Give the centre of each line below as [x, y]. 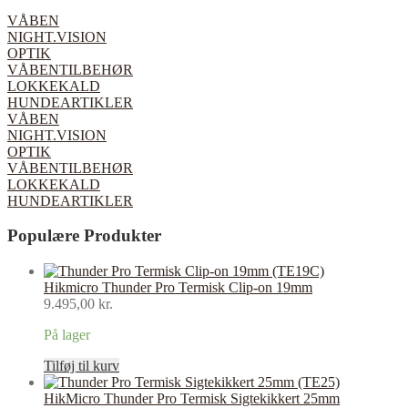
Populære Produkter [84, 236]
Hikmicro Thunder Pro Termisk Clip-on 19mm [178, 288]
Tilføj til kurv [82, 366]
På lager [67, 335]
